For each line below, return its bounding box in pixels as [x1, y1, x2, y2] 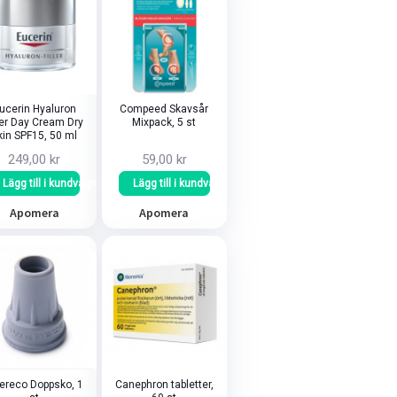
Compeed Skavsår [120, 103, 209, 116]
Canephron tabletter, [114, 378, 214, 391]
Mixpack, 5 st [132, 116, 197, 129]
